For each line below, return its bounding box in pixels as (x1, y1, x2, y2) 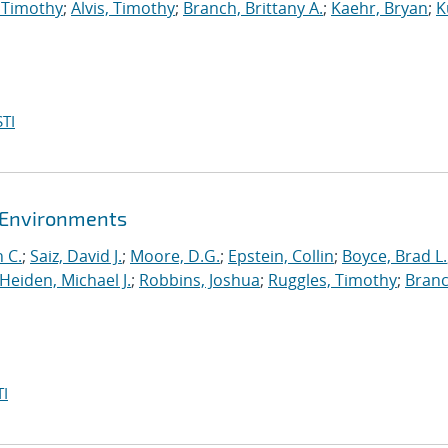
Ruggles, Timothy (268, 269, 397, 291)
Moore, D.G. (130, 245, 220, 267)
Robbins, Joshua (139, 269, 260, 291)
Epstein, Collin (228, 245, 334, 267)
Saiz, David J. (30, 245, 122, 267)
